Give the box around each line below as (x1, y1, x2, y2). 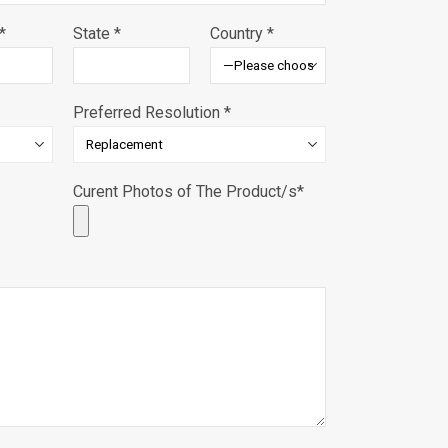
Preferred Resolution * (73, 102, 231, 122)
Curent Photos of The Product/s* (73, 181, 304, 201)
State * (73, 23, 121, 43)
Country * (209, 23, 274, 43)
